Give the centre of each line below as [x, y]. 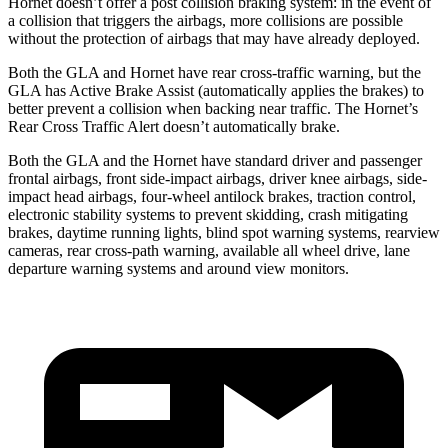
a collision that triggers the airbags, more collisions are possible [205, 20]
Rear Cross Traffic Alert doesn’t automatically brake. [174, 126]
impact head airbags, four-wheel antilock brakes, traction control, [212, 196]
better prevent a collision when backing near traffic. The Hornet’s [213, 108]
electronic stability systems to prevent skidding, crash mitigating [208, 214]
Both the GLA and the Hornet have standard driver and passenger [215, 160]
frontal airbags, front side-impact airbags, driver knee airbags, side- [217, 178]
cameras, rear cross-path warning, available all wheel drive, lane [209, 250]
